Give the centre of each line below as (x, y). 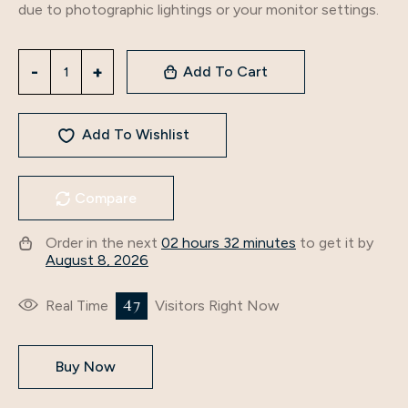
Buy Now (86, 367)
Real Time (79, 306)
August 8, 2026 (97, 260)
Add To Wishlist (135, 134)
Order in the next (103, 243)
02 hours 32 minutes (229, 243)
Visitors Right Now (215, 306)
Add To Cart (225, 71)
